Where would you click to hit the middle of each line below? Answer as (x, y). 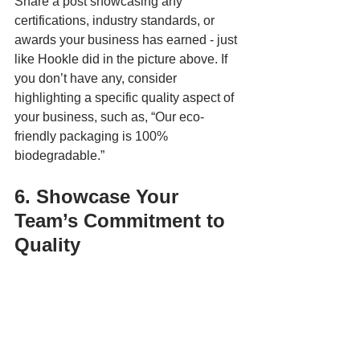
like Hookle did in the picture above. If (123, 59)
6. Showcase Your (99, 196)
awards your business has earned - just (127, 39)
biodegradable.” (59, 155)
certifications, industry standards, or (116, 20)
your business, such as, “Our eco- (109, 117)
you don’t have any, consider (97, 78)
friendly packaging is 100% (93, 136)
